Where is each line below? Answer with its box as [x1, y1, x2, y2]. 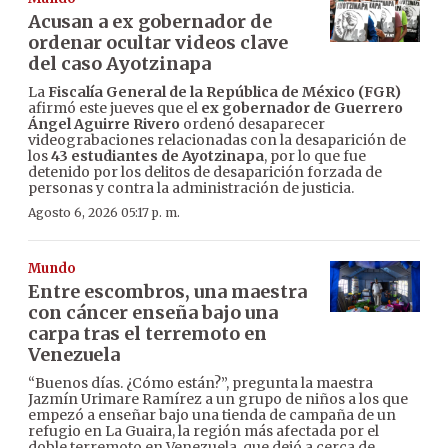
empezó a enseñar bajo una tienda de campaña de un [28, 406, 396, 425]
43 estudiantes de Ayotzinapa [51, 147, 264, 166]
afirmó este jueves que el [28, 99, 201, 118]
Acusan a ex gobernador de [28, 10, 272, 34]
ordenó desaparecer [180, 115, 325, 134]
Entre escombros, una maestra [28, 280, 307, 304]
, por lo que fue [264, 147, 366, 166]
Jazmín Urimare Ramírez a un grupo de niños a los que [28, 390, 408, 409]
